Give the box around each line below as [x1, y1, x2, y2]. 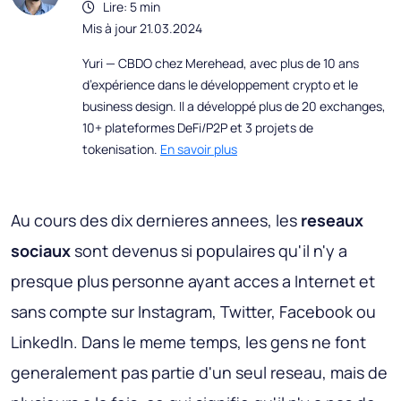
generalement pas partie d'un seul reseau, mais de [11, 362, 388, 384]
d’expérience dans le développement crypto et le [82, 76, 358, 94]
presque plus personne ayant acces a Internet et [11, 270, 375, 293]
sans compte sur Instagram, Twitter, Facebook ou [11, 301, 376, 323]
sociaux [11, 240, 71, 262]
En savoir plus [160, 141, 237, 158]
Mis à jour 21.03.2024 [82, 20, 202, 38]
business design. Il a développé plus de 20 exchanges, [82, 98, 386, 115]
